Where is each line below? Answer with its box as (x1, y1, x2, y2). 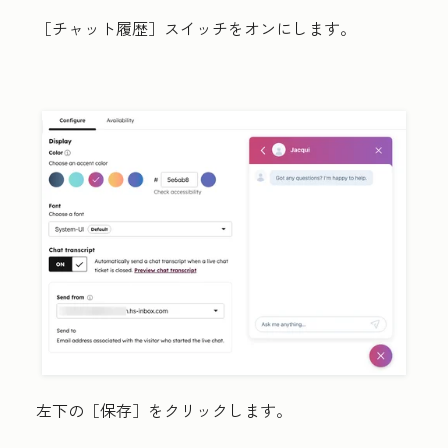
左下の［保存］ (36, 398, 148, 423)
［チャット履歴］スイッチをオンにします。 (36, 16, 356, 40)
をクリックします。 (148, 398, 292, 423)
